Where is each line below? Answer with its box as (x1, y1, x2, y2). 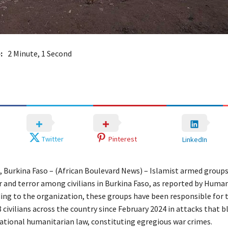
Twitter (42, 134, 64, 144)
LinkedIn (182, 134, 207, 144)
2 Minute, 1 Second (7, 48, 72, 59)
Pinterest (108, 134, 137, 144)
